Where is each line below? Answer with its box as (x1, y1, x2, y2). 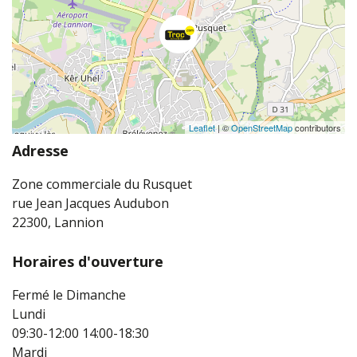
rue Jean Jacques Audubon (12, 194, 169, 213)
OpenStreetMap (231, 121, 292, 135)
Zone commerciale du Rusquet (12, 175, 192, 194)
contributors (292, 121, 341, 135)
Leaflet (189, 121, 215, 135)
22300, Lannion (12, 214, 104, 232)
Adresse (12, 141, 69, 161)
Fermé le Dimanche (12, 286, 126, 304)
